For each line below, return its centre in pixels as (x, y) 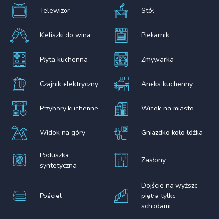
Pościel (51, 196)
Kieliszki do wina (65, 35)
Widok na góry (63, 133)
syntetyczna (58, 165)
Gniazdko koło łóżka (172, 133)
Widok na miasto (168, 109)
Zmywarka (158, 60)
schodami (156, 206)
